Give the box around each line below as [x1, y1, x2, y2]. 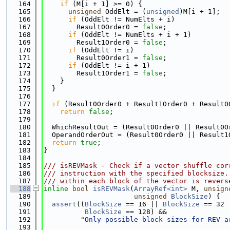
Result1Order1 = [44, 69, 142, 77]
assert [52, 200, 76, 208]
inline [44, 185, 68, 193]
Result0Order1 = [44, 54, 142, 62]
